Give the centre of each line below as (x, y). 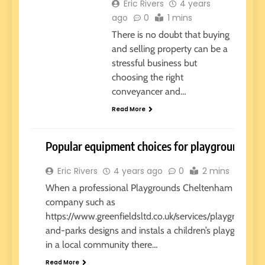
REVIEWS (55, 179)
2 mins (216, 171)
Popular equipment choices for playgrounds (147, 146)
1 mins (180, 17)
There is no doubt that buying (170, 34)
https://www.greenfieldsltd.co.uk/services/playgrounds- (155, 216)
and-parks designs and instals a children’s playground (152, 231)
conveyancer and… (149, 91)
